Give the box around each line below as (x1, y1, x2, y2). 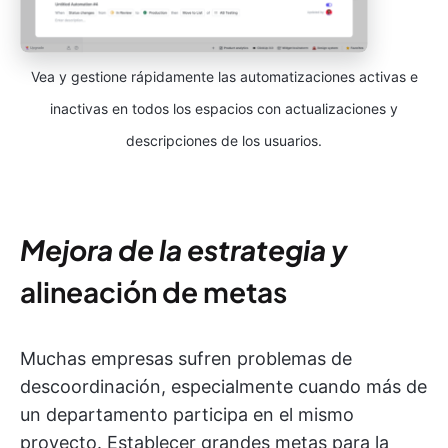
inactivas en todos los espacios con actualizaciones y (50, 100, 398, 118)
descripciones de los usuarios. (126, 132, 322, 150)
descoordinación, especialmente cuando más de (20, 376, 427, 398)
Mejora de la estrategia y (20, 232, 347, 268)
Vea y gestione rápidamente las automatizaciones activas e (30, 68, 418, 86)
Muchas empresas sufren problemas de (20, 348, 352, 370)
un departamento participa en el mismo (20, 404, 354, 426)
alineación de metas (20, 274, 287, 310)
